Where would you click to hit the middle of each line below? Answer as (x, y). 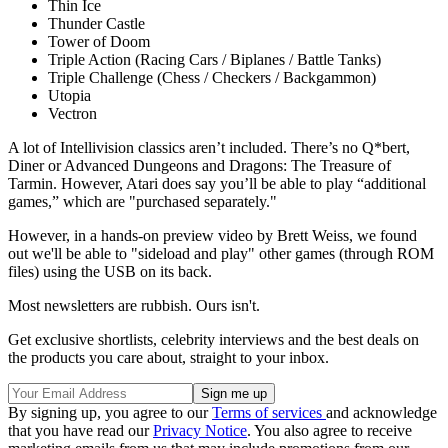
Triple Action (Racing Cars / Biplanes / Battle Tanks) (214, 59)
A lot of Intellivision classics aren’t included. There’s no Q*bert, (209, 147)
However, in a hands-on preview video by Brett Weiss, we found (212, 235)
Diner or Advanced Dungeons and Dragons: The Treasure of (199, 165)
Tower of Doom (99, 41)
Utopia (69, 95)
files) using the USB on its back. (110, 271)
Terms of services (269, 412)
